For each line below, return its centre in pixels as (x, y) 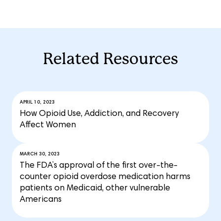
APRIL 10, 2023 (37, 103)
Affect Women (48, 126)
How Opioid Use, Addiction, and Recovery (99, 114)
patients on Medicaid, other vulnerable (95, 189)
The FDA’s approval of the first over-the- (99, 166)
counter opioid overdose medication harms (105, 177)
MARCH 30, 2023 (40, 155)
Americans (41, 200)
